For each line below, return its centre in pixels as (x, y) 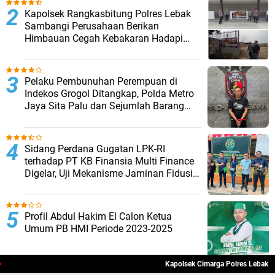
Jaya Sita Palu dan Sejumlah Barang (104, 106)
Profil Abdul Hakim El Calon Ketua (98, 217)
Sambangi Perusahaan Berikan (92, 26)
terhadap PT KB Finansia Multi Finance (109, 161)
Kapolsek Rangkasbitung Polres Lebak (108, 14)
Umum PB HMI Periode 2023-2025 (99, 229)
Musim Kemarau (60, 51)
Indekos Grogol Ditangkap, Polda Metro (109, 94)
